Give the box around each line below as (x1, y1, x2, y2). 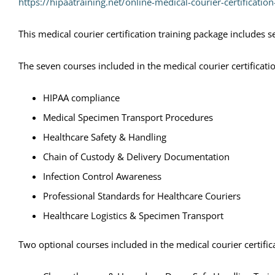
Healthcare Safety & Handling (43, 130, 166, 143)
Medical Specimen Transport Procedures (43, 110, 213, 123)
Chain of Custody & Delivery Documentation (43, 150, 230, 163)
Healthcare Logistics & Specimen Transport (43, 209, 223, 222)
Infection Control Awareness (43, 169, 161, 182)
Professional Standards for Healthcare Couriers (43, 189, 241, 202)
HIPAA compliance (43, 91, 120, 104)
